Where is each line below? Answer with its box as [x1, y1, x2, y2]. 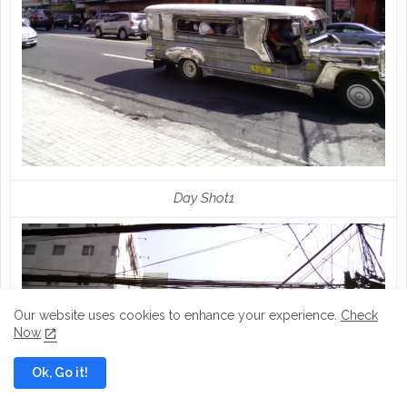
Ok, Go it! [32, 365, 88, 380]
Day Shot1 [173, 189, 234, 206]
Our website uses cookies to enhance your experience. [14, 308, 341, 323]
